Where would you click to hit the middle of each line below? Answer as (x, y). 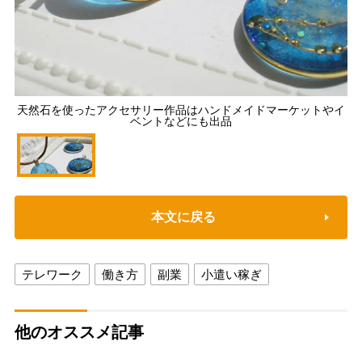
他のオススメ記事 (79, 333)
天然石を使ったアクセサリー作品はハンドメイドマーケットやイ (181, 110)
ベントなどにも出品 (181, 122)
